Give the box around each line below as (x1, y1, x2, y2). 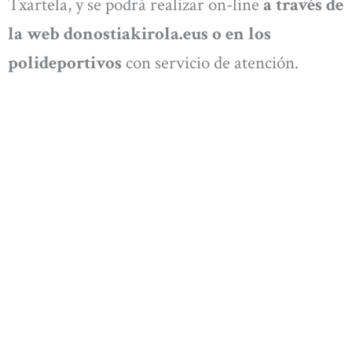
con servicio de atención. (122, 51, 302, 75)
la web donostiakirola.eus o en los (8, 22, 271, 46)
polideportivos (8, 51, 122, 75)
